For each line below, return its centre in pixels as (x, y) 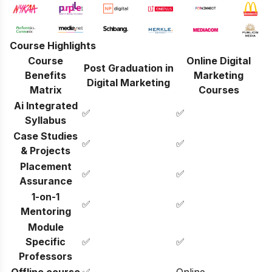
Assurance (46, 181)
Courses (219, 90)
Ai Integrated (46, 105)
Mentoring (46, 211)
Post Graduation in (128, 68)
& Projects (46, 150)
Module (46, 227)
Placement (46, 166)
